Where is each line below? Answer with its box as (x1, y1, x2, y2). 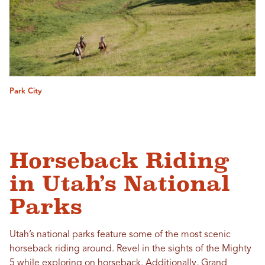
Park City (9, 88, 42, 96)
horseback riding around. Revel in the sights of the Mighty (9, 244, 251, 254)
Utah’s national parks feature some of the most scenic (9, 230, 231, 240)
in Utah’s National (9, 172, 230, 196)
